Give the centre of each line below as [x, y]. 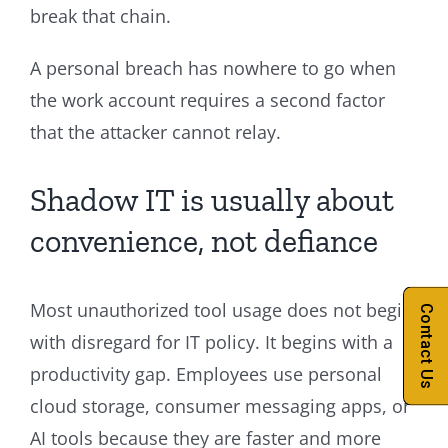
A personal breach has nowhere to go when [213, 67]
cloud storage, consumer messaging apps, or [220, 405]
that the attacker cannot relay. [155, 131]
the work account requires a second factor [207, 99]
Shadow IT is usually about [212, 199]
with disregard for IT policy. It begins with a [211, 341]
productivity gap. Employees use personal [206, 373]
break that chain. [103, 15]
